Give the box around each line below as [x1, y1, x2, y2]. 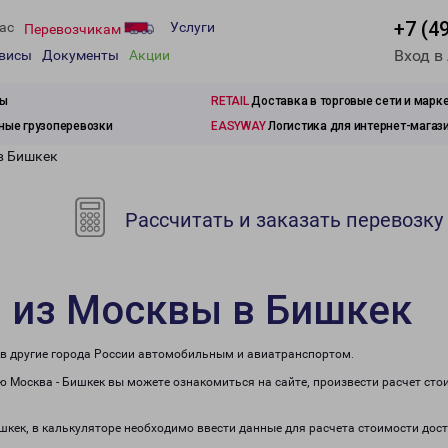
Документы [42, 47, 119, 64]
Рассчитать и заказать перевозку [120, 208, 444, 232]
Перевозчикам [24, 20, 124, 37]
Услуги [170, 19, 215, 36]
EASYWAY [211, 119, 266, 133]
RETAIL [211, 94, 249, 108]
